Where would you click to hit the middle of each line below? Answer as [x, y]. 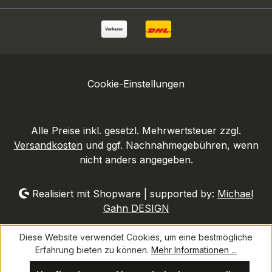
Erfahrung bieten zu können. [93, 250]
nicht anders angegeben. [136, 160]
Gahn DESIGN [136, 208]
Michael [235, 194]
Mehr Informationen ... [194, 250]
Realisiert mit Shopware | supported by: [123, 194]
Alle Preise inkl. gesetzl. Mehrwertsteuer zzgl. [136, 131]
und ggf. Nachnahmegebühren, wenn [170, 145]
